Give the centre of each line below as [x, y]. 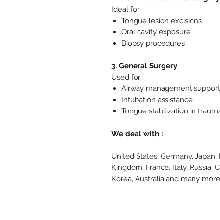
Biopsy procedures [153, 43]
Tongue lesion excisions [162, 20]
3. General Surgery [144, 66]
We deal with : [137, 133]
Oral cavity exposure [156, 32]
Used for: [127, 77]
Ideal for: [126, 9]
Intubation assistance [157, 99]
